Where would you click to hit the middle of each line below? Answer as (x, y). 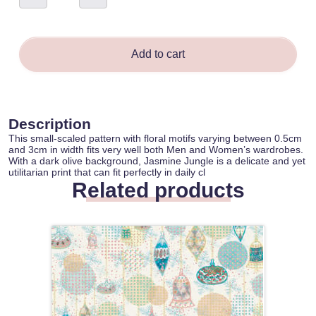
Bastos (63, 24)
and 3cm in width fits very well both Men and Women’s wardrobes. (156, 150)
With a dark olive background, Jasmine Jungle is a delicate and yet (157, 161)
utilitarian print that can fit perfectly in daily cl (107, 172)
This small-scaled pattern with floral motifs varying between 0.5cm (155, 139)
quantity (67, 34)
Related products (158, 190)
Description (50, 124)
